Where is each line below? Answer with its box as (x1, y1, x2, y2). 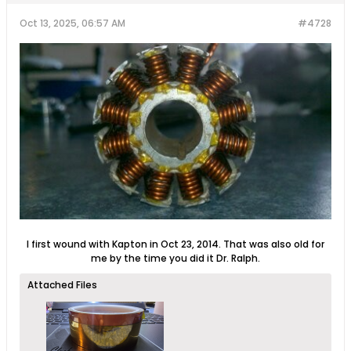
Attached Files (27, 277, 97, 291)
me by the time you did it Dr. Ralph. (91, 251, 260, 265)
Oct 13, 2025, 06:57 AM (20, 16, 125, 31)
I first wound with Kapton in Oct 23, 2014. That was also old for (27, 237, 324, 251)
